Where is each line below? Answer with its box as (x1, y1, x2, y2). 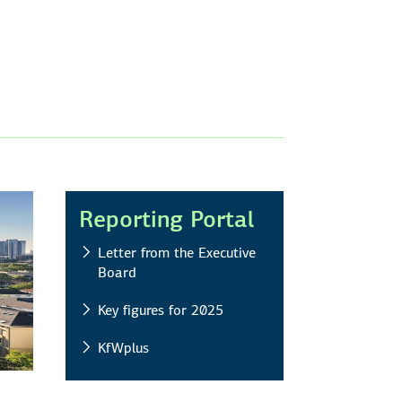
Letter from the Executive (98, 242, 256, 262)
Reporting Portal (79, 204, 254, 234)
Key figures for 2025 (98, 300, 223, 319)
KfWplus (98, 337, 149, 357)
